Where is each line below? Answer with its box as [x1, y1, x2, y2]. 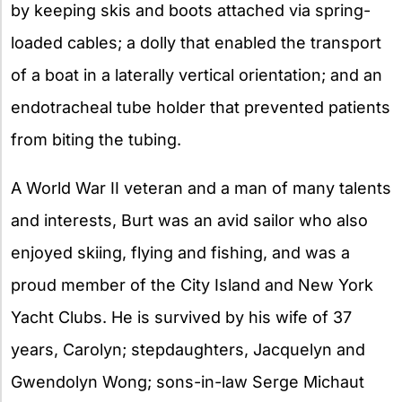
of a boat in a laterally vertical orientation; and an [11, 65, 382, 84]
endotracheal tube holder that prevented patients [11, 97, 390, 117]
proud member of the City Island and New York [11, 275, 373, 294]
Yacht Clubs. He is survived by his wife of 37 [11, 307, 352, 327]
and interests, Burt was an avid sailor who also [11, 210, 368, 230]
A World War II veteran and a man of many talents [11, 178, 391, 197]
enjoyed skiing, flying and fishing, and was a [11, 242, 350, 262]
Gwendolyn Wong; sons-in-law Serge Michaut [11, 371, 364, 391]
